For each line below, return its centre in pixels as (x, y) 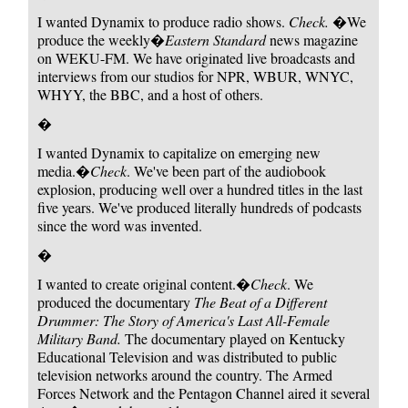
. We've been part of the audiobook (227, 170)
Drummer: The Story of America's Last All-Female (184, 320)
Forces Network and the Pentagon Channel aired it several (204, 393)
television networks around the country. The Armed (185, 374)
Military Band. (80, 338)
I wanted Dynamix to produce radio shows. (163, 21)
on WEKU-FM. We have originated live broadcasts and (197, 57)
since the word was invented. (120, 225)
